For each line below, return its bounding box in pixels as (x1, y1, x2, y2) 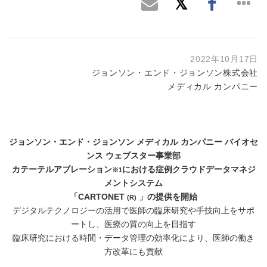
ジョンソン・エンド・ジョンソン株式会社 (91, 69, 258, 77)
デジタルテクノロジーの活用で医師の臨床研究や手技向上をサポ (13, 206, 254, 215)
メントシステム (104, 179, 163, 188)
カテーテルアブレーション (11, 165, 112, 174)
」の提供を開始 (136, 193, 197, 201)
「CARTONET (70, 193, 127, 201)
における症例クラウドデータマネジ (122, 165, 256, 174)
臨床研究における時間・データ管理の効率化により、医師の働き (13, 234, 254, 243)
